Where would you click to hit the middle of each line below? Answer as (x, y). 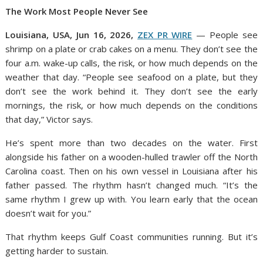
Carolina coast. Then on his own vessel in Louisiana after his (131, 171)
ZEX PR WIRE (165, 35)
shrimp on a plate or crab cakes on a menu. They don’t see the (131, 49)
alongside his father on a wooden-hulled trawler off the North (131, 157)
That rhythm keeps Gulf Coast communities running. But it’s (131, 237)
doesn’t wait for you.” (48, 213)
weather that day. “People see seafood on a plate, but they (131, 77)
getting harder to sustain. (57, 251)
